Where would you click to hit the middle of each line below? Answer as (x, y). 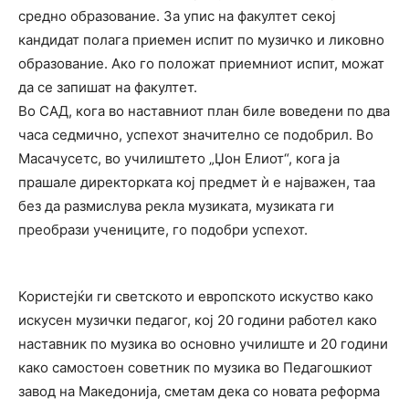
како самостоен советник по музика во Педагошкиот (195, 367)
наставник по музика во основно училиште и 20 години (203, 343)
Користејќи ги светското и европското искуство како (196, 296)
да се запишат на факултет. (108, 87)
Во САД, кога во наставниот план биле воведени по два (204, 110)
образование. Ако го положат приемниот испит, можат (201, 63)
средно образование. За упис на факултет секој (177, 16)
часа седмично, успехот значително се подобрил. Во (196, 134)
